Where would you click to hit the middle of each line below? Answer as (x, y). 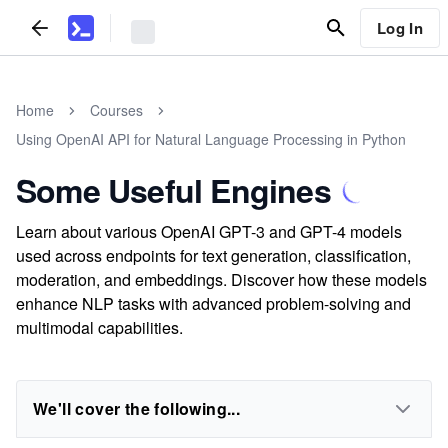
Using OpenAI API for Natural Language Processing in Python (211, 139)
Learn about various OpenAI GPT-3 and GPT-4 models (209, 231)
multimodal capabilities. (99, 327)
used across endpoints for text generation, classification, (213, 255)
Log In (399, 27)
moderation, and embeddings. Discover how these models (221, 279)
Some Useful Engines (173, 190)
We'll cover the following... (137, 408)
